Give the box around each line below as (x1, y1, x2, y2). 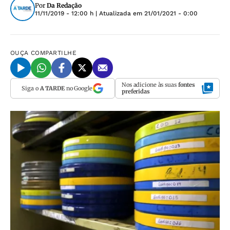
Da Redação (47, 2, 82, 9)
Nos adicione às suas (122, 81, 178, 88)
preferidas (122, 88, 150, 95)
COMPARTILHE (31, 49, 77, 56)
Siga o (22, 84, 40, 92)
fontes (178, 81, 196, 88)
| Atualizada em (93, 10, 144, 17)
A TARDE (40, 84, 65, 92)
